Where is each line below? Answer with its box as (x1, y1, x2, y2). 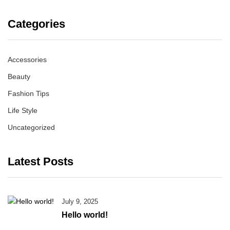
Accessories (8, 55, 47, 64)
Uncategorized (8, 123, 55, 131)
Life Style (8, 106, 37, 114)
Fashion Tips (8, 89, 49, 98)
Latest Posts (8, 155, 73, 168)
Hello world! (62, 210, 108, 219)
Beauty (8, 72, 30, 81)
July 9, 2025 (62, 198, 98, 205)
